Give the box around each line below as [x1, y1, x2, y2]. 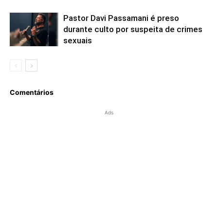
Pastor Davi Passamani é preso [63, 13, 179, 23]
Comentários [10, 88, 54, 96]
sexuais [63, 35, 92, 45]
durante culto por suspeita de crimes [63, 24, 202, 34]
